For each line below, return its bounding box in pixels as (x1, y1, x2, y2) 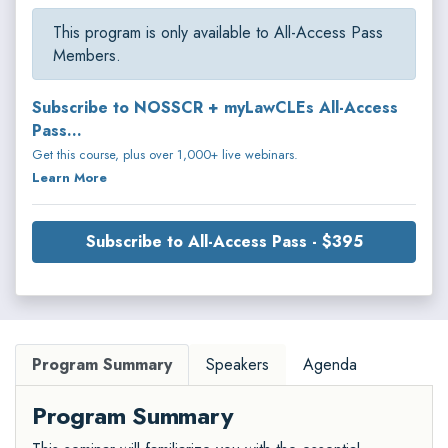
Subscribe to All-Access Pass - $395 (85, 230, 363, 254)
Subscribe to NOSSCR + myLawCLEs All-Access (32, 96, 398, 120)
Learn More (32, 168, 107, 188)
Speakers (206, 353, 269, 377)
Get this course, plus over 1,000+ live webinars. (32, 145, 298, 165)
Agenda (303, 353, 357, 377)
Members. (53, 44, 121, 68)
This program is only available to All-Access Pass (53, 21, 383, 45)
